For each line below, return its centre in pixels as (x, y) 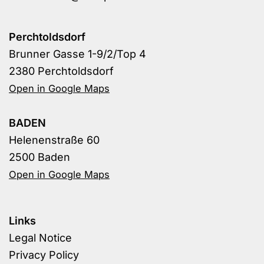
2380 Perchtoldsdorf (61, 71)
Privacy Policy (44, 255)
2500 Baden (39, 157)
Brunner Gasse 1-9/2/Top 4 (77, 54)
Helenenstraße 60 (54, 140)
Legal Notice (40, 238)
